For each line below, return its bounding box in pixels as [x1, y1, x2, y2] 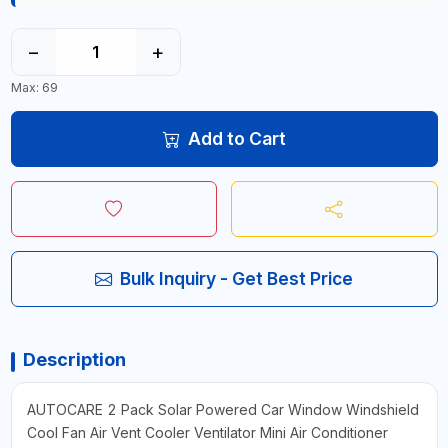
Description [22, 349, 126, 371]
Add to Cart [187, 128, 286, 150]
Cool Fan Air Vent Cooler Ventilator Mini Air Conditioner [26, 424, 388, 442]
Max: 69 [10, 80, 58, 96]
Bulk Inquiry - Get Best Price [120, 268, 353, 290]
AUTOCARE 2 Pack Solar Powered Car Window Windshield [26, 401, 419, 419]
